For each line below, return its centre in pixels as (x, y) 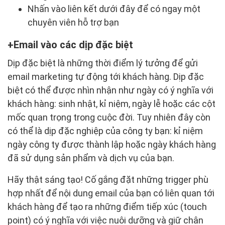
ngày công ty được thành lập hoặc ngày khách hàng (112, 145)
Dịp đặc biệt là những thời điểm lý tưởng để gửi (103, 63)
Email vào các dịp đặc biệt (73, 45)
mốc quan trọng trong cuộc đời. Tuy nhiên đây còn (109, 118)
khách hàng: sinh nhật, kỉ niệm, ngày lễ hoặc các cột (111, 104)
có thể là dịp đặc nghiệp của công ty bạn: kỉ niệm (105, 131)
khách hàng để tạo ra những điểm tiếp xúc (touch (107, 207)
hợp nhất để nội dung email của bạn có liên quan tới (111, 193)
